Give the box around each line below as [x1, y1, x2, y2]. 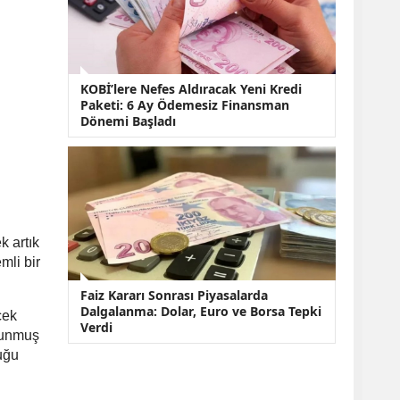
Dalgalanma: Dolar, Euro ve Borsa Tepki [80, 303, 321, 321]
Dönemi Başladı [80, 112, 176, 130]
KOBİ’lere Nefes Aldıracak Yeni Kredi [80, 80, 302, 98]
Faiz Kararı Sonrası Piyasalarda [80, 287, 268, 304]
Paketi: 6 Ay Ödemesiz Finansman [80, 96, 289, 114]
